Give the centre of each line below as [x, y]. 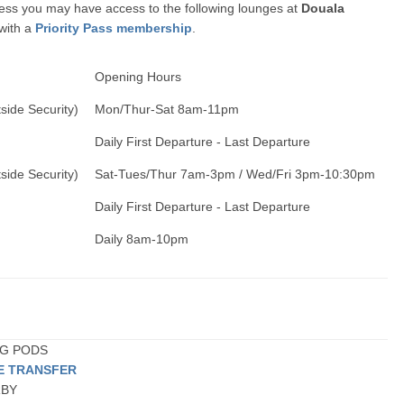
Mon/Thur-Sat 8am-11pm [167, 109]
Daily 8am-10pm [142, 239]
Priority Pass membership [114, 28]
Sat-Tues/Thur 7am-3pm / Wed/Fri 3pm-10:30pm [235, 174]
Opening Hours [138, 77]
